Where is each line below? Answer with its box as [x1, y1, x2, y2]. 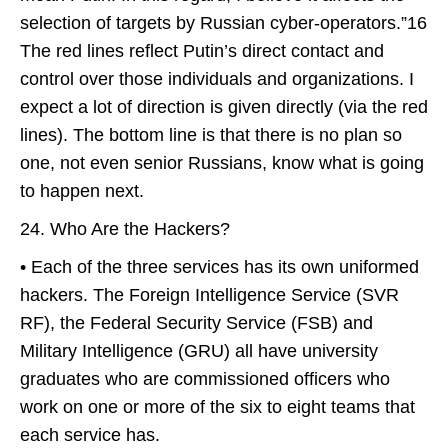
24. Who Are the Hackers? [20, 219, 230, 239]
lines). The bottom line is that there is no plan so [20, 125, 402, 145]
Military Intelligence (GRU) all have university [20, 341, 378, 361]
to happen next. [20, 181, 144, 201]
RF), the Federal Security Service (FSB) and [20, 313, 373, 333]
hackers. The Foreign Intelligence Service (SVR [20, 285, 399, 305]
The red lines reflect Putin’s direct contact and [20, 41, 384, 61]
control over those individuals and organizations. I [20, 69, 414, 89]
